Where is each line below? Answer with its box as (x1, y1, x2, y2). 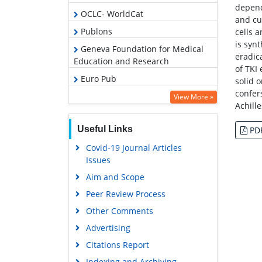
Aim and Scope (85, 171, 144, 182)
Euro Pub (78, 73, 116, 84)
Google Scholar (78, 90, 139, 102)
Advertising (85, 222, 130, 233)
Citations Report (85, 239, 149, 250)
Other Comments (85, 205, 153, 216)
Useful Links (77, 123, 133, 134)
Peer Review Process (85, 188, 166, 199)
